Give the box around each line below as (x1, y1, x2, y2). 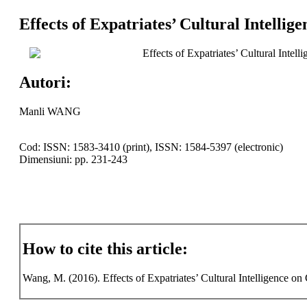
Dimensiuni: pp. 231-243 (19, 153, 127, 165)
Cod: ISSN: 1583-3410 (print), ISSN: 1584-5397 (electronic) (19, 140, 283, 153)
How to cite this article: (22, 240, 188, 258)
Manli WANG (19, 105, 81, 117)
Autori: (19, 73, 71, 91)
